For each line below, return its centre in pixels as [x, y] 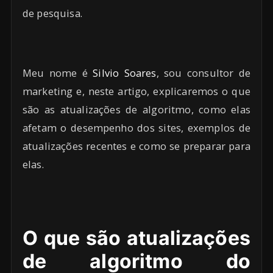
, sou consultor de [203, 73]
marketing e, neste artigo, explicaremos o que [136, 91]
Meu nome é [58, 73]
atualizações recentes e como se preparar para [136, 146]
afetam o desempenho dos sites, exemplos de [136, 128]
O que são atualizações [136, 238]
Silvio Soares [125, 73]
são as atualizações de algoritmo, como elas [136, 110]
